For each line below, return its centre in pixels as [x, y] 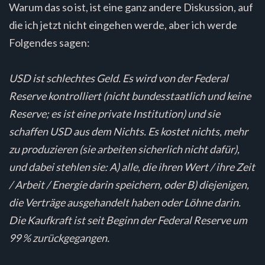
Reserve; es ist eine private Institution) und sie [114, 113]
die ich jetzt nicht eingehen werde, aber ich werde [123, 25]
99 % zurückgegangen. [59, 237]
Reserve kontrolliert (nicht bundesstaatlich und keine [130, 96]
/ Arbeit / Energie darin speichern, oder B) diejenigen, [129, 184]
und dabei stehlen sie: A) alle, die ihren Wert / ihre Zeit [132, 167]
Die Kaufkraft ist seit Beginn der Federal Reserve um [128, 220]
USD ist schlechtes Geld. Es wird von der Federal [119, 78]
